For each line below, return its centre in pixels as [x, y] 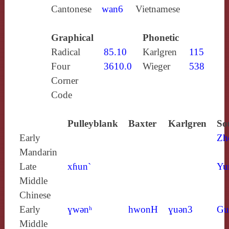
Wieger [156, 66]
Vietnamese [157, 9]
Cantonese [71, 9]
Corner [64, 80]
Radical [65, 52]
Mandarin [38, 152]
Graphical [72, 37]
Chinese [35, 195]
